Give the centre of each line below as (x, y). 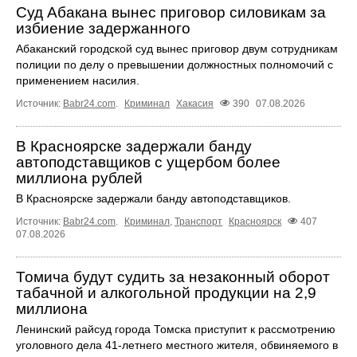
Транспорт (198, 222)
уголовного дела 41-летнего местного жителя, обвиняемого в (177, 345)
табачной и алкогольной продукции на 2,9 (166, 293)
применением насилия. (78, 81)
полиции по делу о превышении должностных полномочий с (175, 65)
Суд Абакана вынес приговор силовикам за (171, 13)
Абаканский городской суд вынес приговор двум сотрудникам (177, 49)
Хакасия (195, 104)
